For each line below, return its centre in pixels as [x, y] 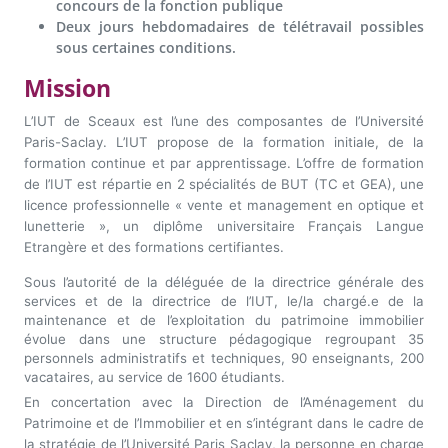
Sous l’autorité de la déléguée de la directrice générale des [224, 281]
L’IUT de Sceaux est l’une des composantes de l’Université [224, 120]
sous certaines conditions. [146, 47]
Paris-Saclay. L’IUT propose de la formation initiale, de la [224, 141]
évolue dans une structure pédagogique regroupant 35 [224, 338]
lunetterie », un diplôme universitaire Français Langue [224, 225]
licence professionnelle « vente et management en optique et [224, 204]
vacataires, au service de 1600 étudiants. [154, 376]
